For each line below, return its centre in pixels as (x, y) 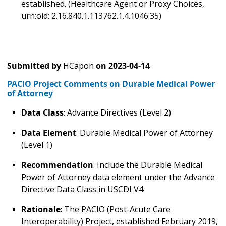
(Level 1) (38, 145)
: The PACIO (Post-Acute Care (116, 210)
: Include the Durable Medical (148, 165)
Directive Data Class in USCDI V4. (84, 189)
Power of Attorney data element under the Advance (118, 177)
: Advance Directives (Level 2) (118, 113)
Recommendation (57, 165)
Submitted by (34, 66)
